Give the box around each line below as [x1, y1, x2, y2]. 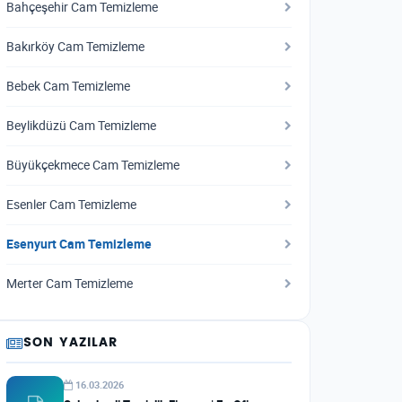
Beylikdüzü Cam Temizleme [6, 118, 156, 134]
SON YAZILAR [23, 336, 118, 349]
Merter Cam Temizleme [6, 275, 133, 292]
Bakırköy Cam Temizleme [6, 39, 144, 55]
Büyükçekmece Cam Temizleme [6, 157, 179, 173]
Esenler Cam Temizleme [6, 197, 136, 213]
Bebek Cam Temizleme [6, 78, 130, 94]
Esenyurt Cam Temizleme [6, 236, 152, 252]
